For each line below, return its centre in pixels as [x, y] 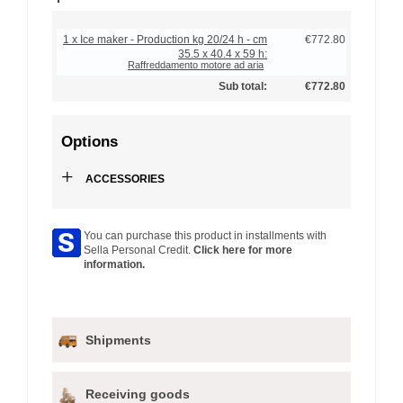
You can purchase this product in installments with [205, 236]
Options [90, 142]
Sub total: [243, 87]
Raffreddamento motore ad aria [196, 65]
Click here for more [243, 251]
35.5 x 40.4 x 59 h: [223, 54]
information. [114, 265]
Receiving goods [138, 394]
